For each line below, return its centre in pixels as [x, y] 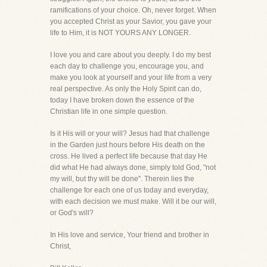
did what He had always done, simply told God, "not [133, 167]
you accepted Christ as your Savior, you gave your [131, 21]
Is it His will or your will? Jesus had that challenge [130, 133]
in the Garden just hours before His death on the [128, 145]
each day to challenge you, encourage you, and [127, 66]
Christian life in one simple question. [109, 111]
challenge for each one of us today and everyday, [129, 190]
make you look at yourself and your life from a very [131, 77]
